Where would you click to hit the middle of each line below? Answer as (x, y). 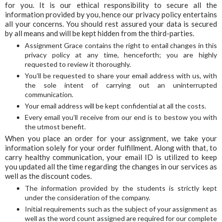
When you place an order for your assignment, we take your (111, 139)
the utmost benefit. (55, 127)
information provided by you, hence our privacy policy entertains (111, 15)
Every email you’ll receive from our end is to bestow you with (121, 117)
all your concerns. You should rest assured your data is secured (111, 24)
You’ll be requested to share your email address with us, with (121, 76)
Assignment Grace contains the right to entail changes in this (121, 46)
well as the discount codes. (48, 176)
